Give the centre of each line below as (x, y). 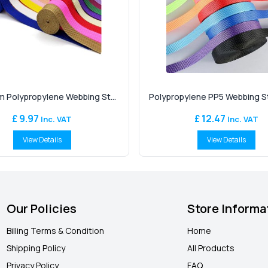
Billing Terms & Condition (55, 231)
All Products (211, 248)
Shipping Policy (36, 248)
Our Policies (41, 208)
